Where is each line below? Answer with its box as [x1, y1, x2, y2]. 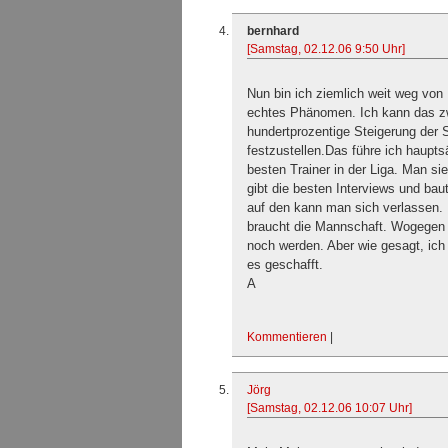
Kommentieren [247, 330, 327, 344]
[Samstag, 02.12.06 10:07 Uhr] [247, 401, 412, 415]
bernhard [247, 24, 299, 38]
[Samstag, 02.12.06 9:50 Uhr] [247, 42, 405, 56]
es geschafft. [247, 257, 323, 272]
